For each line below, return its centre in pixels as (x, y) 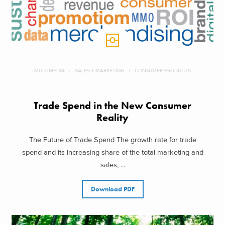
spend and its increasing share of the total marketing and (113, 153)
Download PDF (113, 189)
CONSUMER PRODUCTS (163, 70)
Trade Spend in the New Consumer (113, 105)
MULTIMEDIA (49, 70)
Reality (113, 118)
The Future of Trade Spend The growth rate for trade (113, 140)
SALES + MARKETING (100, 70)
